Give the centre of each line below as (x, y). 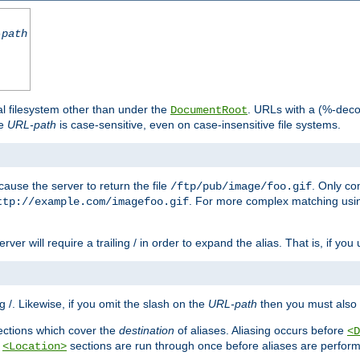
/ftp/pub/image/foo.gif (241, 187)
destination (147, 331)
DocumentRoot (209, 110)
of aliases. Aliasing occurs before (261, 331)
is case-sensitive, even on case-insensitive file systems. (198, 125)
